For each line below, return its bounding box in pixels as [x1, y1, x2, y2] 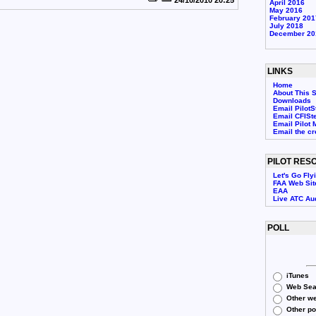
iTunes [286, 271, 309, 279]
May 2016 [269, 6, 303, 15]
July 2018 [269, 22, 303, 30]
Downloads [272, 97, 311, 105]
